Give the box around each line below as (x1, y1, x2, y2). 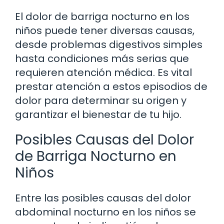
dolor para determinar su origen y (15, 93, 186, 107)
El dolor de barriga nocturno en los (15, 9, 189, 23)
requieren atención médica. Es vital (15, 65, 192, 79)
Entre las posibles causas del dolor (15, 190, 191, 205)
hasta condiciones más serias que (15, 51, 189, 65)
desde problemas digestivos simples (15, 37, 202, 51)
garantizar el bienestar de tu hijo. (15, 107, 181, 121)
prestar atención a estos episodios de (15, 79, 207, 93)
